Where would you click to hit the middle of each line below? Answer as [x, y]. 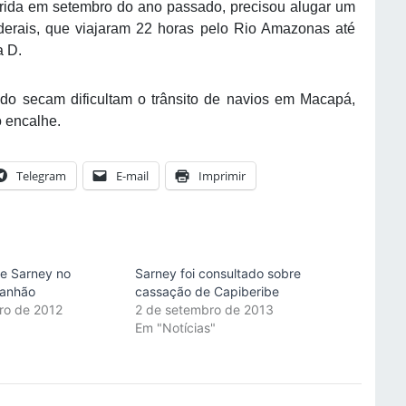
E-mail [132, 176]
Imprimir [222, 176]
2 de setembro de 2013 [204, 310]
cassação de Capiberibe [207, 292]
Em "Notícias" [175, 328]
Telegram [41, 176]
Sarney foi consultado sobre [217, 274]
